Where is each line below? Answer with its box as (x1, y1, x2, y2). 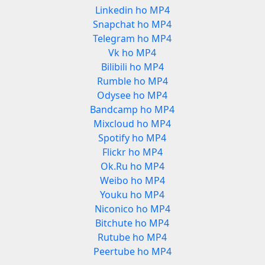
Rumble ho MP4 (96, 75, 168, 88)
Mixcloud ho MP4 (93, 117, 172, 131)
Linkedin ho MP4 (95, 4, 170, 17)
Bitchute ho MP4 (95, 216, 170, 230)
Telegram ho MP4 (93, 32, 172, 46)
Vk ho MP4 (108, 46, 157, 60)
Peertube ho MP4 (93, 245, 172, 258)
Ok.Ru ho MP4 (100, 160, 164, 173)
